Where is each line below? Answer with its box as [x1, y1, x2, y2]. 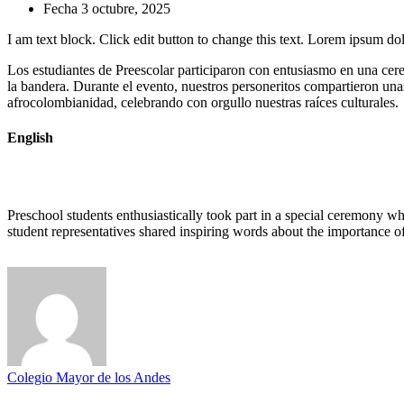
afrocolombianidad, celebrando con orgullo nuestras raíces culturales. [7, 94, 399, 110]
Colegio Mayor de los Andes [7, 370, 170, 386]
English [7, 130, 53, 146]
